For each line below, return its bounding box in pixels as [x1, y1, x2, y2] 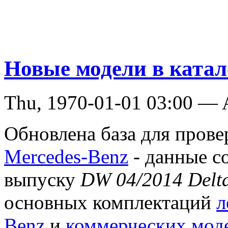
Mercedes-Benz [4, 146, 128, 168]
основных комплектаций [4, 191, 216, 214]
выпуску [4, 168, 80, 191]
